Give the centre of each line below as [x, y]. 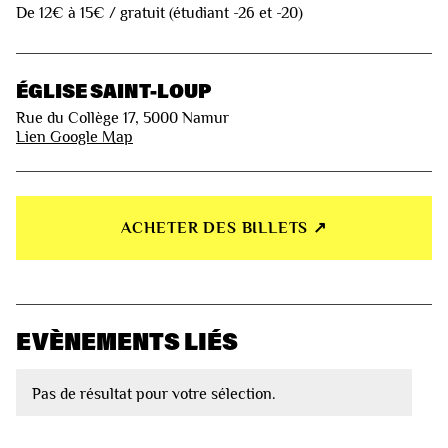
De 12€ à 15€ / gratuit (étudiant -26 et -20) [159, 12]
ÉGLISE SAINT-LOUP [114, 89]
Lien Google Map [74, 137]
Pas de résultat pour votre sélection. [154, 394]
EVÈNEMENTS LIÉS [127, 341]
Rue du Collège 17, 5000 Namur [122, 118]
